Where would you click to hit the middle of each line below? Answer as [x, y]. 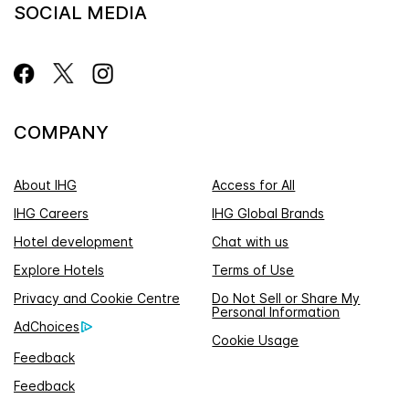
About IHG [45, 185]
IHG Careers [51, 214]
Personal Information [276, 312]
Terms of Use [253, 270]
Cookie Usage [256, 341]
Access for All [254, 185]
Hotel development [73, 242]
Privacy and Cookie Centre [97, 299]
